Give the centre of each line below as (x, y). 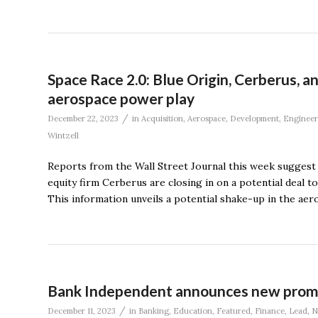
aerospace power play (121, 98)
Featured (234, 311)
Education (193, 311)
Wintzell (63, 135)
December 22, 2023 (83, 118)
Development (254, 118)
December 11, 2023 (82, 311)
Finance (270, 311)
